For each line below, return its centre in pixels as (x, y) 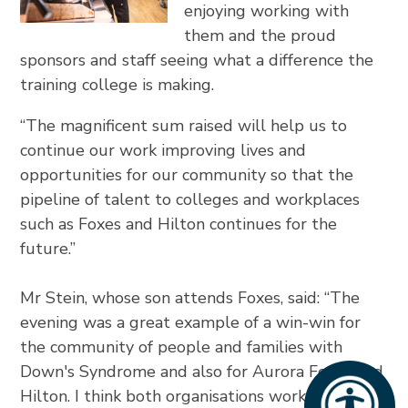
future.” (48, 249)
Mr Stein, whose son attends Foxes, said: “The (190, 298)
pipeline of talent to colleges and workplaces (190, 200)
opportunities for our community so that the (187, 175)
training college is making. (122, 85)
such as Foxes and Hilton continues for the (179, 224)
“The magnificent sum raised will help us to (184, 126)
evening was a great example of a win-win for (191, 323)
